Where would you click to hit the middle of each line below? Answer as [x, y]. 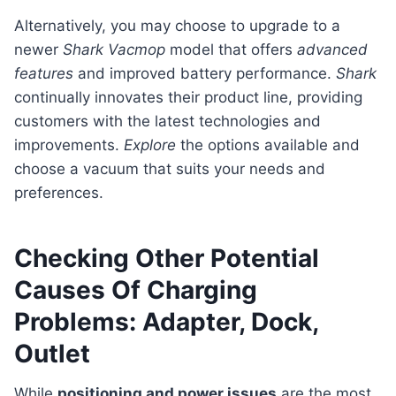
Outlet [52, 354]
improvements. [69, 145]
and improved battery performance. [205, 74]
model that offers [231, 50]
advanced [332, 50]
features [44, 74]
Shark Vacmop [114, 50]
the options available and [268, 145]
